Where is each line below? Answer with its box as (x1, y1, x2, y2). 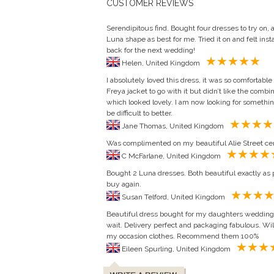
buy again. (106, 180, 141, 188)
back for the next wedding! (106, 46, 195, 54)
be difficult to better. (106, 109, 172, 117)
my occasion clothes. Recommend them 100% (106, 232, 259, 240)
